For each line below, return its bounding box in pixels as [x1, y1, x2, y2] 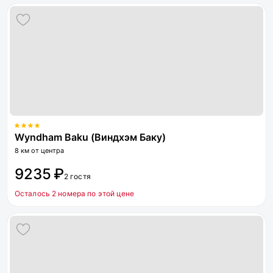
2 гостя [64, 172, 91, 181]
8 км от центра [15, 146, 64, 155]
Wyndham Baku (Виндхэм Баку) [15, 131, 166, 143]
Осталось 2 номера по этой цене [15, 189, 135, 198]
